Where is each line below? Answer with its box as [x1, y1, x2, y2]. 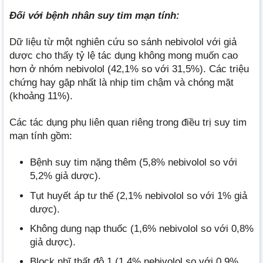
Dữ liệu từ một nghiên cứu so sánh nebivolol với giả [9, 36, 237, 48]
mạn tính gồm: [9, 130, 72, 142]
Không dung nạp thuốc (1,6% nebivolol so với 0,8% [30, 222, 254, 234]
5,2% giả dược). [30, 170, 101, 182]
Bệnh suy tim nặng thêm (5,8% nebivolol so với [30, 157, 237, 168]
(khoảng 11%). [9, 90, 73, 102]
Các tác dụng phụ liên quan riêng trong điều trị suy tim [9, 117, 247, 129]
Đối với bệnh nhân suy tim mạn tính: [9, 10, 180, 22]
